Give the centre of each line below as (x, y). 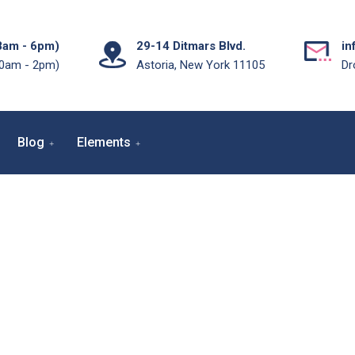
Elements (104, 142)
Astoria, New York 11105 (200, 65)
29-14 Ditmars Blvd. (191, 46)
